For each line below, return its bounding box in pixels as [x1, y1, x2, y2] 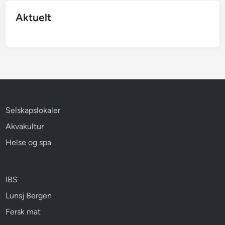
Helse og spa [6, 137, 52, 147]
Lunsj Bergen [6, 190, 52, 200]
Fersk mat [6, 206, 41, 216]
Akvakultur [6, 121, 44, 131]
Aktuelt [16, 11, 52, 24]
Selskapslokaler [6, 105, 61, 115]
